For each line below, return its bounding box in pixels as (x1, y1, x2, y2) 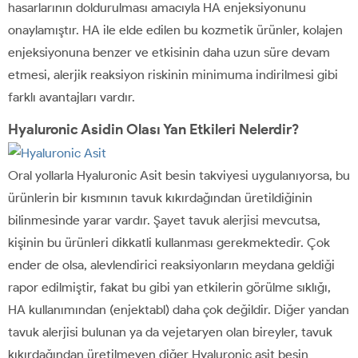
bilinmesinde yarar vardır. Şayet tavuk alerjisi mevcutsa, (8, 212, 320, 228)
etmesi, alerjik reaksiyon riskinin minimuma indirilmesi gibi (8, 66, 338, 82)
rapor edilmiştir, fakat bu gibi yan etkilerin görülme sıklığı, (8, 279, 331, 295)
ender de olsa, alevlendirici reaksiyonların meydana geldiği (8, 257, 335, 272)
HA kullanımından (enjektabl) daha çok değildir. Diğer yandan (8, 301, 349, 317)
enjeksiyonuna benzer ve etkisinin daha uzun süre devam (8, 44, 330, 60)
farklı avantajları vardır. (8, 89, 135, 105)
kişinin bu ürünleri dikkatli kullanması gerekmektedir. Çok (8, 234, 330, 250)
